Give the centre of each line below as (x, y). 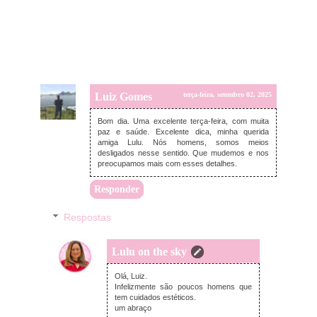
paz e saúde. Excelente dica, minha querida (183, 132)
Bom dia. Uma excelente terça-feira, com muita (183, 121)
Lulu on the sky (149, 251)
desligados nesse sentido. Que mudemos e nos (183, 153)
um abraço (133, 307)
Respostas (88, 218)
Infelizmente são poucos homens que (183, 286)
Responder (117, 190)
